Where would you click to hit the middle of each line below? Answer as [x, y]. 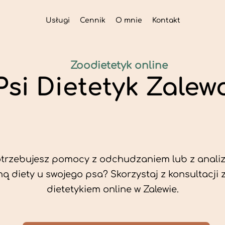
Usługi [58, 20]
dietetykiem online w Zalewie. [113, 189]
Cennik [92, 20]
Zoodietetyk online [119, 66]
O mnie [129, 20]
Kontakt [166, 20]
